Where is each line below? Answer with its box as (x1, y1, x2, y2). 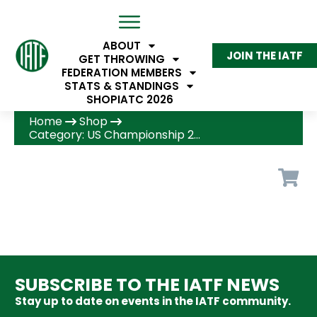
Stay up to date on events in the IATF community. (15, 294, 291, 309)
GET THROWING (78, 52, 165, 67)
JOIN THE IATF (226, 48, 303, 63)
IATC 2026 (117, 92, 173, 107)
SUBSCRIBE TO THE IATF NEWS (15, 272, 279, 297)
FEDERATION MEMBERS (61, 65, 182, 80)
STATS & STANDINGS (64, 79, 179, 93)
